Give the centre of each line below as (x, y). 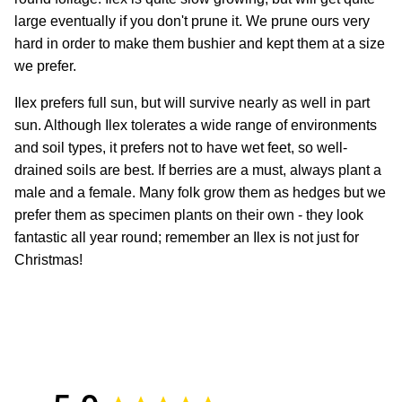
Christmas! (48, 259)
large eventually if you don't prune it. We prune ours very (192, 21)
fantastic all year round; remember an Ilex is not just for (187, 237)
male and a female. (77, 192)
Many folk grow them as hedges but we (262, 192)
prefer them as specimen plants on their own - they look (189, 214)
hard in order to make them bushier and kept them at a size (200, 43)
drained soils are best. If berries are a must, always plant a (198, 170)
